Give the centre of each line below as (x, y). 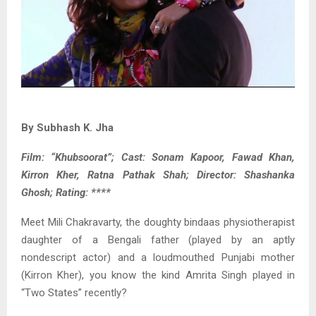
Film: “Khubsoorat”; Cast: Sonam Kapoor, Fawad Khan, (158, 157)
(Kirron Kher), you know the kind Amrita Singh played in (158, 275)
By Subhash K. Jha (67, 127)
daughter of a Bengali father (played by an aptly (158, 239)
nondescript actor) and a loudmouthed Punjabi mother (158, 257)
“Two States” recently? (74, 292)
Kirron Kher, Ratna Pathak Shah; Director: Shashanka (158, 175)
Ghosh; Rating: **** (66, 192)
